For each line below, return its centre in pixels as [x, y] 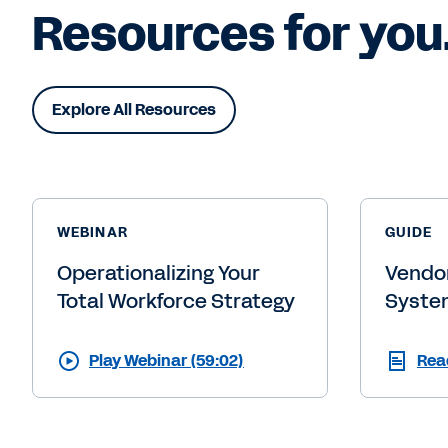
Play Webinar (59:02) [166, 360]
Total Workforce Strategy [176, 300]
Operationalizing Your [158, 272]
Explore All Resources [134, 109]
